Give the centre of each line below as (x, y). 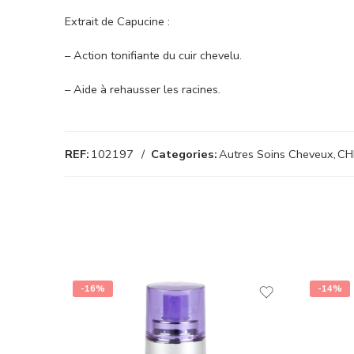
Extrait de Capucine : (117, 22)
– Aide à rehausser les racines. (143, 90)
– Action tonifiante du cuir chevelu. (153, 56)
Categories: (184, 154)
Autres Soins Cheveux (276, 154)
